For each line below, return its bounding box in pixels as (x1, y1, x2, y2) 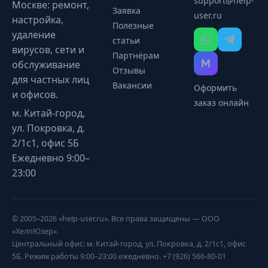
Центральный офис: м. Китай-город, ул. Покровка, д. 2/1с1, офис (12, 239, 246, 249)
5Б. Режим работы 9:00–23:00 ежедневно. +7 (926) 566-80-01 (12, 251, 226, 261)
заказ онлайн (193, 97, 249, 108)
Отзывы (112, 65, 145, 76)
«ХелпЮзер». (12, 226, 59, 236)
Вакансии (112, 80, 152, 91)
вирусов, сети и (12, 43, 84, 56)
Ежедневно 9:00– (12, 151, 90, 165)
